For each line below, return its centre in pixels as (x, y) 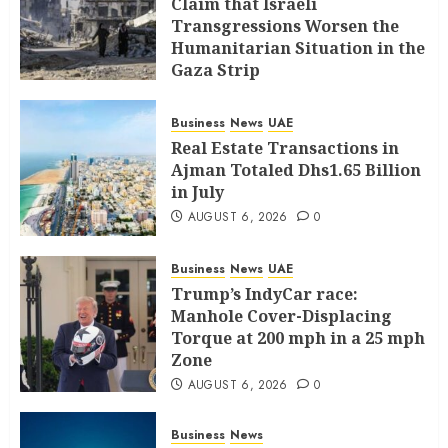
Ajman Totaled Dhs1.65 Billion (296, 169)
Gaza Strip (215, 70)
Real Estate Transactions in (285, 147)
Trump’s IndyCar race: (264, 294)
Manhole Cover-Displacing (281, 316)
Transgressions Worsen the (285, 26)
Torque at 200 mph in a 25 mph (298, 338)
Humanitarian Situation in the (298, 48)
